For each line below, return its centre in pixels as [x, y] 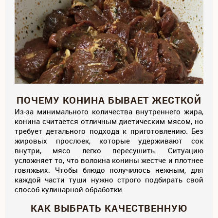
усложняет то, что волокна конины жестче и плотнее [109, 160]
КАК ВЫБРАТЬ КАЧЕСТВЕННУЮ [109, 208]
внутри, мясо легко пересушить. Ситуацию [109, 150]
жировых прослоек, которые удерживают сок [109, 140]
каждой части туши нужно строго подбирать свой [109, 179]
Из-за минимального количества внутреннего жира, [109, 111]
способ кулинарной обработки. [70, 189]
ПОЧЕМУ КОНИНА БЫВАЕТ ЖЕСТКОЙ [109, 100]
